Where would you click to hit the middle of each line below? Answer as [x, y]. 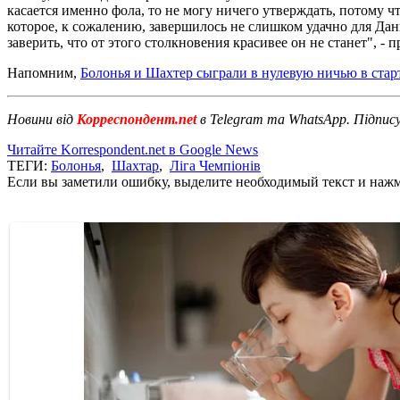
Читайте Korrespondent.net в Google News [133, 149]
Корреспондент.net [137, 119]
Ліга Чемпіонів [215, 165]
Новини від [40, 119]
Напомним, [44, 72]
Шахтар [135, 165]
